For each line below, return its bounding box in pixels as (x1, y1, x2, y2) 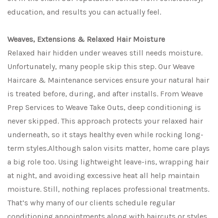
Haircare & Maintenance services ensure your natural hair (7, 75, 209, 85)
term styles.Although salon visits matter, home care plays (7, 144, 210, 153)
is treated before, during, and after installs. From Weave (7, 89, 203, 99)
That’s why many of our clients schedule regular (7, 198, 175, 208)
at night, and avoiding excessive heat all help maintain (7, 171, 200, 181)
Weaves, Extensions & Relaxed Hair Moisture (7, 35, 165, 44)
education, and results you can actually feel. (7, 7, 161, 17)
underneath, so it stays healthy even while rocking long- (7, 130, 203, 140)
